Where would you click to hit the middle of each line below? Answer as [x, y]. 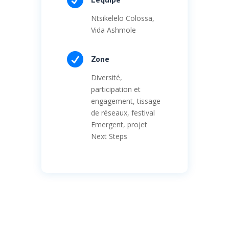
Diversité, [106, 77]
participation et [116, 89]
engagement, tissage [125, 101]
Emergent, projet [119, 124]
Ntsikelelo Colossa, [122, 18]
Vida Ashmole [113, 30]
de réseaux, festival [123, 112]
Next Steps [109, 136]
